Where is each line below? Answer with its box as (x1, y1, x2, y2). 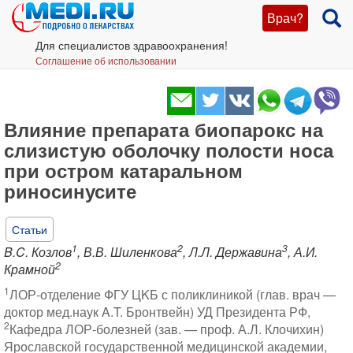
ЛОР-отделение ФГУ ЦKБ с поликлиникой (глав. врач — (9, 285, 336, 303)
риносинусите (4, 177, 136, 204)
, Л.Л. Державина (183, 243, 282, 261)
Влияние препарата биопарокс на (4, 116, 323, 143)
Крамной (4, 260, 55, 278)
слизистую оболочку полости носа (4, 136, 333, 163)
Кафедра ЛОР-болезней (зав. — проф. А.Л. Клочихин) (9, 320, 324, 338)
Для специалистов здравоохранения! (35, 37, 228, 53)
